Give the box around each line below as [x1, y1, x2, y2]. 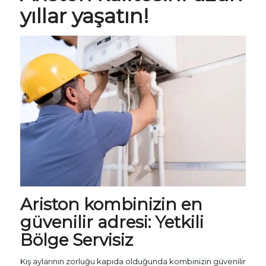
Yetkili [154, 212, 204, 233]
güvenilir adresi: [20, 212, 155, 233]
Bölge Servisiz [20, 230, 133, 251]
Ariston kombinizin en [20, 194, 202, 215]
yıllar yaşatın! [20, 4, 149, 29]
